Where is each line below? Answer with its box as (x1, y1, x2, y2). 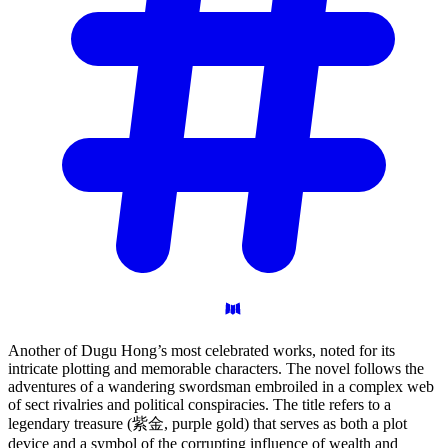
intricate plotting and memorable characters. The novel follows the (8, 359, 424, 377)
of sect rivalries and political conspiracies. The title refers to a (8, 395, 391, 413)
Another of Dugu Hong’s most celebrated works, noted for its (8, 341, 395, 359)
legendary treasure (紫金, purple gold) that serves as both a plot (8, 414, 407, 432)
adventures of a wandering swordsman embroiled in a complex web (8, 377, 434, 395)
